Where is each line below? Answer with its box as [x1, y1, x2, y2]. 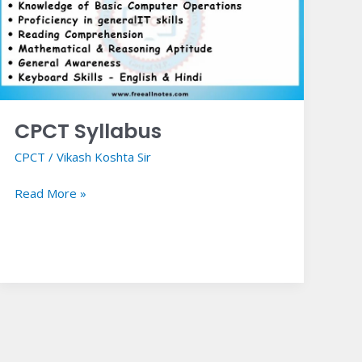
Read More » [15, 185, 87, 202]
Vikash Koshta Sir [57, 148, 152, 165]
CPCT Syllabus [15, 116, 162, 145]
